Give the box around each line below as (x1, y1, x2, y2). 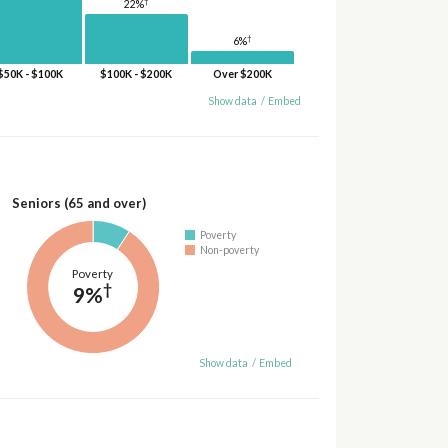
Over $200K (212, 67, 272, 80)
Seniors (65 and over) (11, 194, 146, 211)
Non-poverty (200, 243, 260, 256)
